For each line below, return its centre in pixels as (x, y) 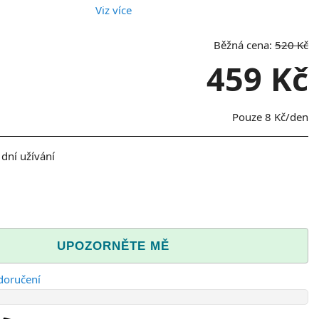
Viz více (113, 10)
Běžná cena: (244, 45)
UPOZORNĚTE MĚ (114, 245)
